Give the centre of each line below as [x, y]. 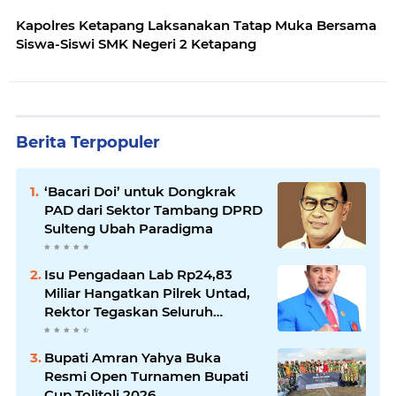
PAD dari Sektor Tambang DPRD [153, 209]
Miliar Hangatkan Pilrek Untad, [147, 293]
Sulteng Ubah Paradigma [129, 228]
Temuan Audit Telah [111, 330]
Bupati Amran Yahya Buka [133, 357]
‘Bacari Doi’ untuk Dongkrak [140, 191]
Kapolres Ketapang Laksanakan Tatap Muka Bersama [196, 25]
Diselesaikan [87, 348]
